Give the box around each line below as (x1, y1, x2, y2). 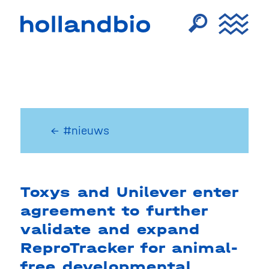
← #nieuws (50, 124, 109, 138)
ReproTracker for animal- (20, 240, 238, 256)
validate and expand (20, 221, 200, 238)
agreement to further (20, 202, 208, 219)
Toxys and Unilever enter (20, 184, 238, 201)
